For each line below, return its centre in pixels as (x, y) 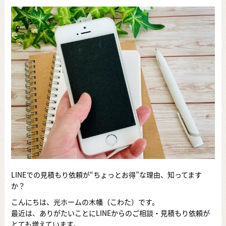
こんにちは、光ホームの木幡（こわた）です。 (85, 202)
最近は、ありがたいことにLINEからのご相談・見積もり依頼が (110, 213)
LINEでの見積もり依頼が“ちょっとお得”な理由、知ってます (106, 174)
